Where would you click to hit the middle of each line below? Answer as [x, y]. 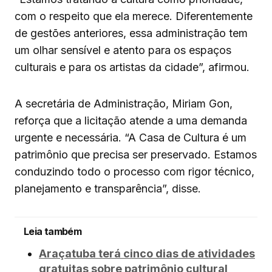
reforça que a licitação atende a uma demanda [131, 121]
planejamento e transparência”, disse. [108, 189]
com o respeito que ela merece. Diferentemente [134, 16]
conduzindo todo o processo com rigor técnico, [134, 172]
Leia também [53, 232]
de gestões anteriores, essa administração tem [131, 33]
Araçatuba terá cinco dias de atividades [147, 254]
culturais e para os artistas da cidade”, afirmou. [132, 67]
